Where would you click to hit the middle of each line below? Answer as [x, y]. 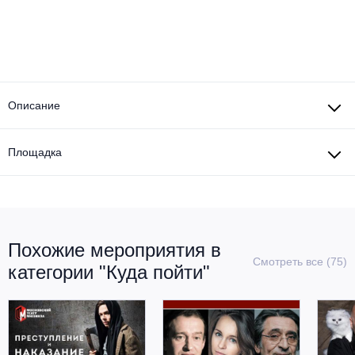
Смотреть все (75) [300, 261]
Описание [34, 105]
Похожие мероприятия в [115, 250]
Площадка [35, 152]
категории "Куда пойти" [109, 272]
